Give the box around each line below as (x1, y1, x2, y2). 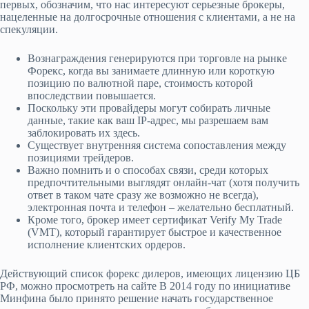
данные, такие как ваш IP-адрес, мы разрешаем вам (28, 114, 268, 127)
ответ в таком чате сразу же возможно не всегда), (28, 189, 259, 201)
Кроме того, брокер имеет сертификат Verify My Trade (28, 214, 282, 226)
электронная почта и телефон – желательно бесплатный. (28, 201, 294, 214)
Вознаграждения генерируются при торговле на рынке (28, 52, 287, 65)
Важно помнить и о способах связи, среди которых (28, 164, 268, 177)
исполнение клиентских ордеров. (28, 239, 186, 251)
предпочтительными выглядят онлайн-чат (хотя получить (28, 177, 299, 189)
